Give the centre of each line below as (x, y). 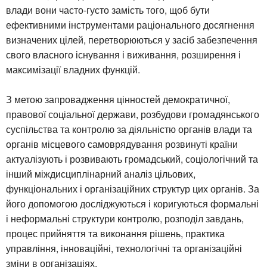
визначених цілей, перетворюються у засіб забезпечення (132, 39)
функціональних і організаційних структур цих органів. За (133, 188)
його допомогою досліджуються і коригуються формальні (132, 203)
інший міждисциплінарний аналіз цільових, (101, 173)
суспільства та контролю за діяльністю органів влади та (129, 129)
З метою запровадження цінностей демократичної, (118, 99)
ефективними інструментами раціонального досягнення (130, 24)
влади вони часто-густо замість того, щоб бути (108, 10)
